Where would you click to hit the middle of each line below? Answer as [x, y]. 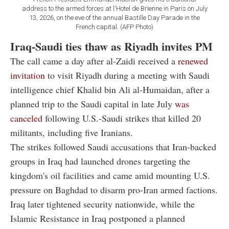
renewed [192, 61]
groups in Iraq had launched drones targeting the [100, 161]
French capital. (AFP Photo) [114, 27]
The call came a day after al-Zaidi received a [93, 61]
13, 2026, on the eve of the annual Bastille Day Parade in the [114, 18]
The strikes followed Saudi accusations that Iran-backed [113, 147]
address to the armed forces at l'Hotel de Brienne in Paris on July [114, 9]
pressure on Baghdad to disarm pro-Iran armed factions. [114, 190]
